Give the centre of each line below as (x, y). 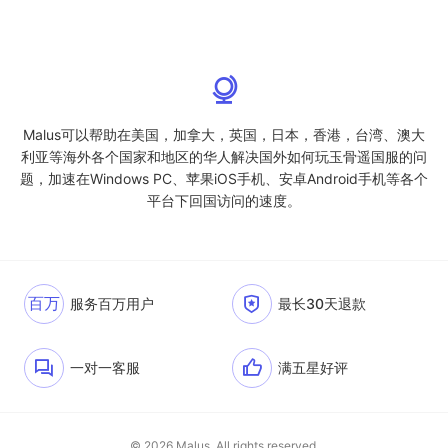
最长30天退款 (322, 303)
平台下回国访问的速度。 (224, 200)
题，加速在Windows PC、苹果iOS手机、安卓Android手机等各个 (224, 178)
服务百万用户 (112, 303)
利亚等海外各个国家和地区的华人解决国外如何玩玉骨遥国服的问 (224, 156)
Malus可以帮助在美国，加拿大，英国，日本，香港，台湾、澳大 (224, 134)
